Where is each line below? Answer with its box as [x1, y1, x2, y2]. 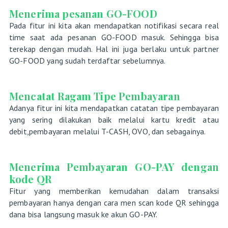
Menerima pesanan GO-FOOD [9, 6, 157, 20]
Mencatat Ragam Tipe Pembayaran [9, 89, 183, 103]
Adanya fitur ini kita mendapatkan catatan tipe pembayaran [9, 102, 219, 113]
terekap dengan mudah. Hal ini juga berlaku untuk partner [9, 43, 219, 54]
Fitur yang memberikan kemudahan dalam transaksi [9, 185, 219, 196]
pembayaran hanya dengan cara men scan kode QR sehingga [9, 197, 219, 208]
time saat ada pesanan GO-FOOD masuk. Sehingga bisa [9, 32, 219, 42]
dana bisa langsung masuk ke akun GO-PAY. [9, 209, 158, 219]
